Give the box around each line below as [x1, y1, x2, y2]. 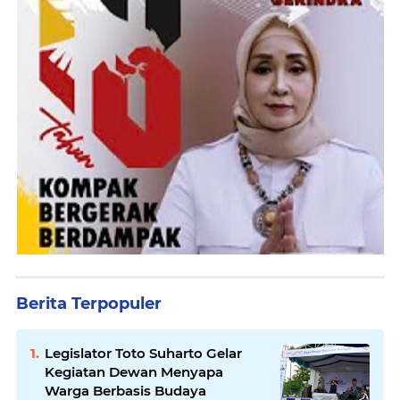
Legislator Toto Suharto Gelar [45, 344, 242, 362]
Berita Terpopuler [16, 293, 162, 313]
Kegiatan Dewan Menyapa [45, 362, 223, 380]
